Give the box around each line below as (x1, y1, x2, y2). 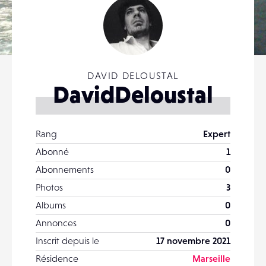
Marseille (192, 253, 230, 264)
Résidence (36, 253, 78, 264)
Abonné (36, 146, 69, 157)
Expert (203, 128, 230, 139)
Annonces (36, 217, 77, 228)
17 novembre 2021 (156, 235, 230, 246)
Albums (36, 199, 66, 210)
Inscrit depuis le (36, 235, 99, 246)
